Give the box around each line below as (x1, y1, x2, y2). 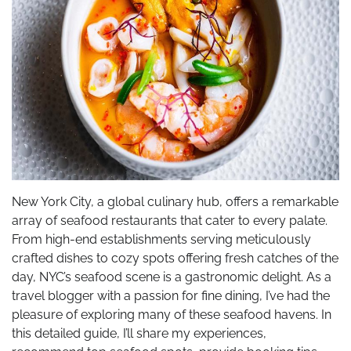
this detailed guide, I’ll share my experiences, (12, 326, 266, 342)
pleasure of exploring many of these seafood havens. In (12, 307, 331, 323)
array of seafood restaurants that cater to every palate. (12, 213, 327, 229)
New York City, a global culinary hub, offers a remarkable (12, 194, 338, 210)
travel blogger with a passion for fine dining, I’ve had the (12, 288, 330, 304)
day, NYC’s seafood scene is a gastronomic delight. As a (12, 270, 331, 285)
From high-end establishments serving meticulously (12, 232, 311, 248)
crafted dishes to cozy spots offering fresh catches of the (12, 251, 338, 266)
